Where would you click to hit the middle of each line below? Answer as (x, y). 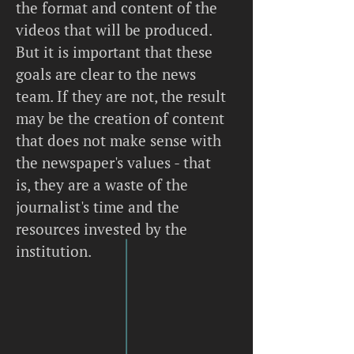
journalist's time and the (98, 207)
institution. (54, 251)
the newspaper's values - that (113, 162)
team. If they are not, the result (121, 96)
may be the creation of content (120, 118)
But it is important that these (114, 52)
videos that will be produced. (114, 30)
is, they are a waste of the (102, 185)
